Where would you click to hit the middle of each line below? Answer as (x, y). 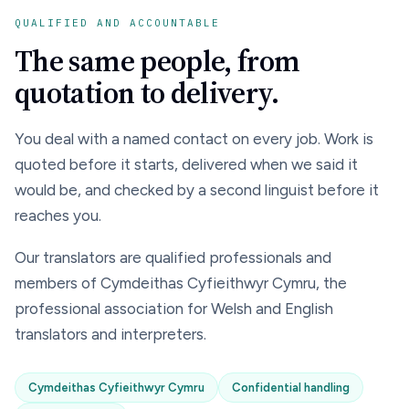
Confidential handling (291, 388)
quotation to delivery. (147, 93)
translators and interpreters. (110, 334)
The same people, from (157, 61)
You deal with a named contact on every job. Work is (194, 139)
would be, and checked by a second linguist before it (197, 190)
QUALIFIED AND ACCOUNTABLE (117, 23)
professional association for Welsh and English (174, 309)
